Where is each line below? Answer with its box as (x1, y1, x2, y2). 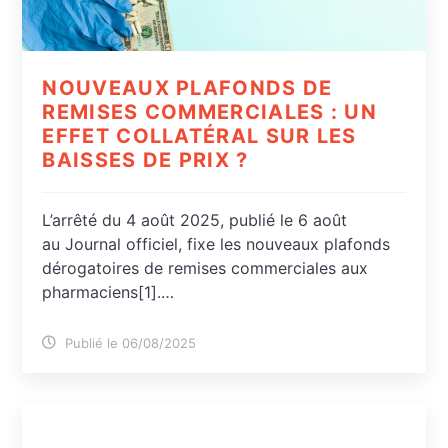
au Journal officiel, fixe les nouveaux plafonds (42, 233, 391, 254)
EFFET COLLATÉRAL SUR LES (42, 123, 357, 148)
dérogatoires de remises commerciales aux (42, 257, 369, 278)
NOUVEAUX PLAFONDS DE (42, 75, 333, 100)
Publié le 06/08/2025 (61, 334, 197, 351)
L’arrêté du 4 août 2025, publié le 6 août (42, 209, 348, 230)
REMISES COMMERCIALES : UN (42, 99, 377, 124)
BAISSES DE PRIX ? (42, 147, 249, 172)
